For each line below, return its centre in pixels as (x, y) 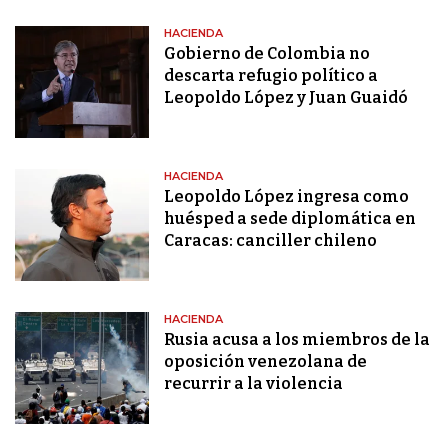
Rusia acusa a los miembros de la (297, 340)
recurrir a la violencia (254, 384)
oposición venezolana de (266, 362)
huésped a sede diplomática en (290, 219)
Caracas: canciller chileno (271, 241)
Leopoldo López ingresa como (287, 197)
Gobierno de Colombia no (267, 54)
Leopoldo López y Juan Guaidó (286, 98)
